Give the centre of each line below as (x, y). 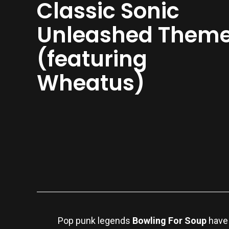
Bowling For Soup (169, 220)
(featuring (92, 59)
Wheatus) (94, 83)
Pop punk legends (95, 220)
